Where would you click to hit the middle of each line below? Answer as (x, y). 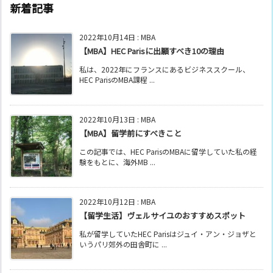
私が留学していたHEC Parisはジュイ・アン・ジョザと (168, 234)
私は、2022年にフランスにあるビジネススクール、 (165, 69)
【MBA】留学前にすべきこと (130, 133)
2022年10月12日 (107, 202)
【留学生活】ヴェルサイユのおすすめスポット (162, 216)
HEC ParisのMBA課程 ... (117, 80)
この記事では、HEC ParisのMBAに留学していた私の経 (168, 152)
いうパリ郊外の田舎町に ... (123, 244)
